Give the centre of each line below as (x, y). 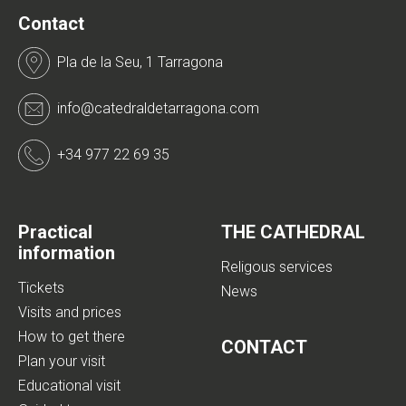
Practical (55, 232)
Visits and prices (70, 312)
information (67, 252)
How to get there (72, 336)
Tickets (41, 287)
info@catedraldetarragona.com (158, 109)
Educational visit (69, 385)
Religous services (277, 266)
